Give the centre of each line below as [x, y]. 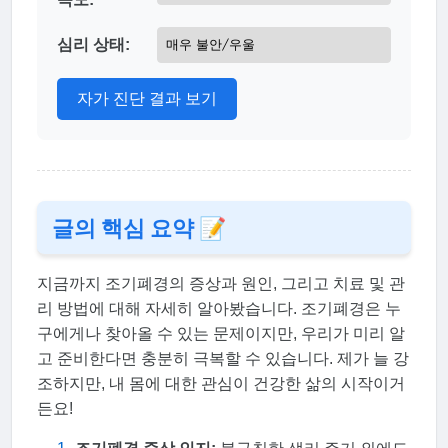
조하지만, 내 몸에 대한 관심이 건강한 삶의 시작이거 [220, 383]
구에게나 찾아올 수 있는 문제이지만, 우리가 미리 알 [220, 333]
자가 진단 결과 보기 [146, 97]
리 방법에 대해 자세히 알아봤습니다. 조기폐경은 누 [218, 308]
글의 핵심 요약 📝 [138, 227]
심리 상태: [93, 45]
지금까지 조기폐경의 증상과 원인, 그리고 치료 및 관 [220, 283]
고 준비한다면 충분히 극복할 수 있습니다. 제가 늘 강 [222, 358]
